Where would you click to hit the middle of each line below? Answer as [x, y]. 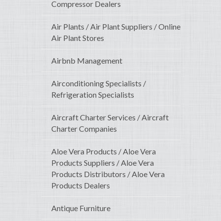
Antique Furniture [81, 208]
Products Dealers [81, 185]
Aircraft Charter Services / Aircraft [110, 117]
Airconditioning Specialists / [99, 83]
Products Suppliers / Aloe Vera [103, 163]
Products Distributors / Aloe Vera [108, 174]
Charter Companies [84, 129]
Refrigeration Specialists [93, 95]
